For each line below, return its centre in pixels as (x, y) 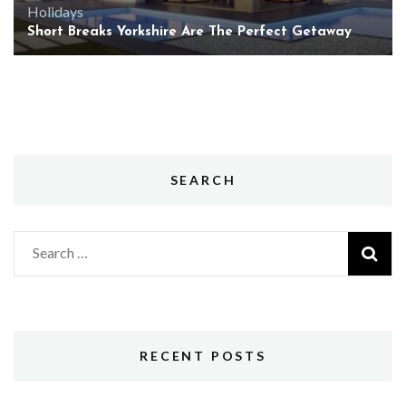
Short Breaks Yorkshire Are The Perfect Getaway (189, 33)
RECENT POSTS (203, 356)
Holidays (55, 12)
